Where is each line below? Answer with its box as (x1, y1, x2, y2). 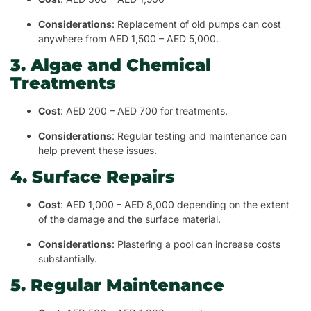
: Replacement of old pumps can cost (112, 18, 281, 31)
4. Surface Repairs (10, 167, 175, 187)
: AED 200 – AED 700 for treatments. (60, 105, 228, 117)
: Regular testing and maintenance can (112, 130, 287, 142)
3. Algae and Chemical (10, 55, 211, 76)
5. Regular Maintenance (10, 275, 224, 296)
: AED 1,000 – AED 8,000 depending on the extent (60, 199, 289, 211)
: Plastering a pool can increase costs (112, 238, 280, 251)
